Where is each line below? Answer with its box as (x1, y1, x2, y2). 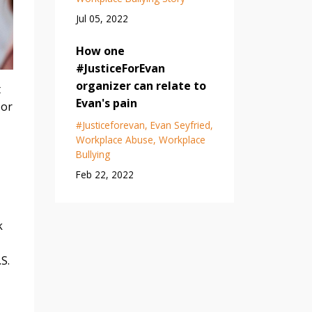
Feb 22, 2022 (75, 167, 134, 181)
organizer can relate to (75, 77, 206, 93)
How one (75, 42, 125, 58)
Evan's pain (75, 95, 137, 111)
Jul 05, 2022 (75, 11, 128, 25)
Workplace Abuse (75, 132, 153, 146)
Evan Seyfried (150, 118, 210, 132)
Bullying (75, 147, 110, 161)
